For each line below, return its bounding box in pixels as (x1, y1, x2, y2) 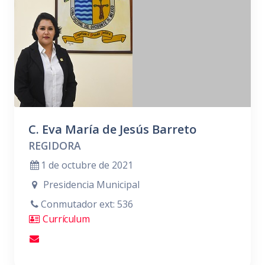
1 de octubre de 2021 (40, 159, 133, 172)
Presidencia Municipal (40, 178, 140, 191)
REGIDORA (28, 138, 81, 153)
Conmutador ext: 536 (40, 198, 133, 211)
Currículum (40, 212, 90, 225)
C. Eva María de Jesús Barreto (28, 121, 196, 137)
